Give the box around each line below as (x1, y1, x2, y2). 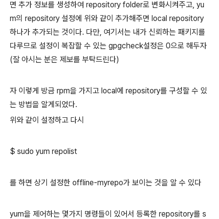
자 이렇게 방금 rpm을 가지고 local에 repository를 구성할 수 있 (10, 86, 207, 95)
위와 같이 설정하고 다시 (10, 115, 84, 125)
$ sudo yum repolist (10, 147, 77, 156)
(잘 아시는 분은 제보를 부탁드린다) (10, 55, 119, 64)
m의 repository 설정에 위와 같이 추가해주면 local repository (10, 14, 204, 23)
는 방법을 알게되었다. (10, 100, 77, 109)
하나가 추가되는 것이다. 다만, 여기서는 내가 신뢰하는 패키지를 (10, 27, 205, 37)
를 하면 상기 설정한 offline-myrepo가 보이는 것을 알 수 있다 (10, 178, 201, 187)
